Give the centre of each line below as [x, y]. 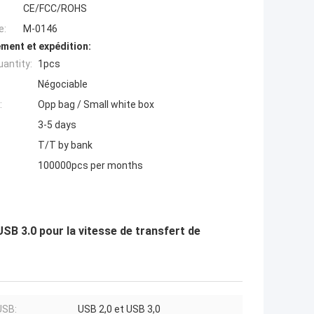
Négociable [63, 84]
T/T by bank [65, 145]
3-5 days [57, 125]
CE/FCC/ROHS [55, 9]
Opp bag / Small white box [96, 105]
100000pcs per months [90, 166]
